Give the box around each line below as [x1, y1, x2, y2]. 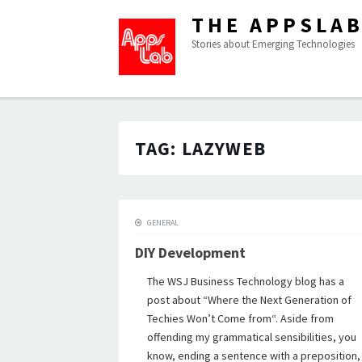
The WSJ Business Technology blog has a [147, 274, 344, 288]
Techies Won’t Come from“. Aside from [147, 311, 334, 326]
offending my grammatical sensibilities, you [147, 330, 356, 344]
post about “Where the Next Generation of [147, 293, 351, 307]
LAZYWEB [181, 137, 266, 160]
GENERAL [147, 217, 179, 228]
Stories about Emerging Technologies [192, 37, 355, 51]
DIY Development [135, 243, 246, 262]
